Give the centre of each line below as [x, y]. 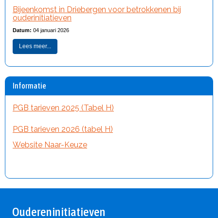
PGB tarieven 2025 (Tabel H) [63, 108]
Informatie [29, 86]
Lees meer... [35, 46]
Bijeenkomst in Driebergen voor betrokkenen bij [97, 9]
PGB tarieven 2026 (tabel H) [63, 129]
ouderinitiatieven [42, 18]
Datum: [22, 30]
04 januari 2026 [50, 30]
